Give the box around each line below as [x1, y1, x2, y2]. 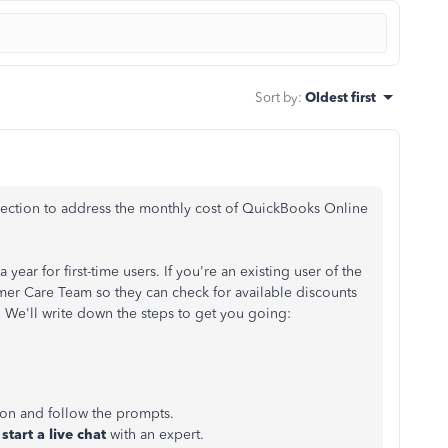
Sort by [255, 89, 298, 105]
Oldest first [305, 89, 376, 105]
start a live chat [2, 426, 106, 443]
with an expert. [110, 426, 204, 443]
